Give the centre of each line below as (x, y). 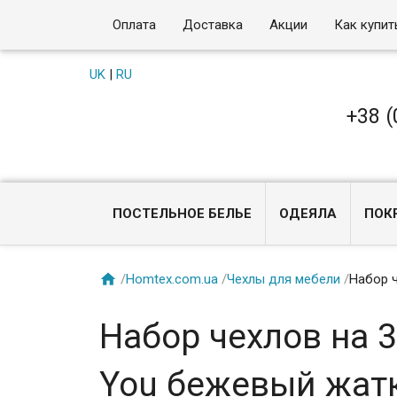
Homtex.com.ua (172, 279)
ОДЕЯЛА (308, 214)
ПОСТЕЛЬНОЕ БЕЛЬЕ (183, 214)
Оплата (135, 25)
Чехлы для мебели (284, 279)
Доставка (213, 25)
